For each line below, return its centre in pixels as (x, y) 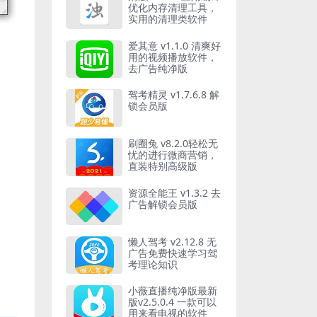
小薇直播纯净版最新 (173, 291)
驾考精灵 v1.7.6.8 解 (174, 94)
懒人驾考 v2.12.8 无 (167, 241)
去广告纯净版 (158, 68)
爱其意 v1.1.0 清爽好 (174, 45)
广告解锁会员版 (163, 204)
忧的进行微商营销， (173, 155)
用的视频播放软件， (173, 57)
